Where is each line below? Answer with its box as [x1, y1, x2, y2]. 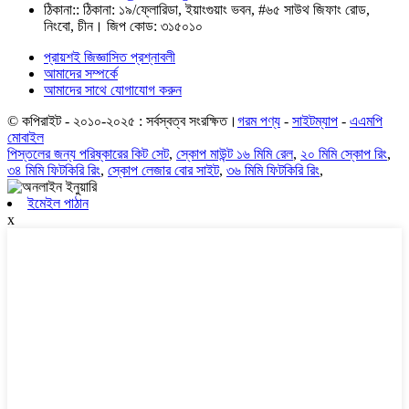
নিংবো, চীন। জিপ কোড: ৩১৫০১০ [44, 18, 203, 35]
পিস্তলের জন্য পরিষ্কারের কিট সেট [7, 146, 169, 163]
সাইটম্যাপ [292, 113, 338, 130]
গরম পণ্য [237, 113, 280, 130]
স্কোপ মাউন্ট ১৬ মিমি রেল [176, 146, 293, 163]
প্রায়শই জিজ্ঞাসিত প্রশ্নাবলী [44, 49, 175, 66]
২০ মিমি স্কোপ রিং [300, 146, 387, 163]
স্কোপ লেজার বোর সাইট [108, 163, 219, 179]
